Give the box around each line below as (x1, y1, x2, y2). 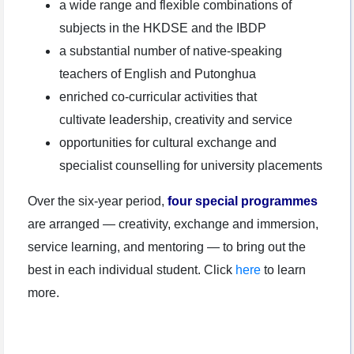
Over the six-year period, (28, 194, 168, 209)
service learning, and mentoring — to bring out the (28, 240, 306, 254)
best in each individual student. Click (28, 263, 235, 277)
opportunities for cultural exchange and (59, 136, 277, 150)
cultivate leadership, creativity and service (59, 113, 292, 127)
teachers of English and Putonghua (59, 67, 256, 81)
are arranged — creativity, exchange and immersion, (28, 217, 318, 232)
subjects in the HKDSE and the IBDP (59, 21, 266, 36)
